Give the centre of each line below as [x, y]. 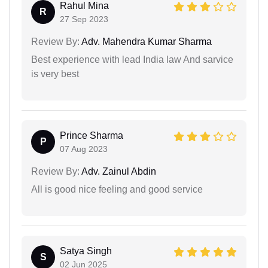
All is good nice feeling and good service [117, 189]
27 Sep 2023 [84, 19]
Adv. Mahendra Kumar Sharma [146, 41]
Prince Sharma [92, 135]
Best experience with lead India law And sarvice [132, 59]
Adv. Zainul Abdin [118, 171]
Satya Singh [86, 251]
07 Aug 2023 [84, 149]
